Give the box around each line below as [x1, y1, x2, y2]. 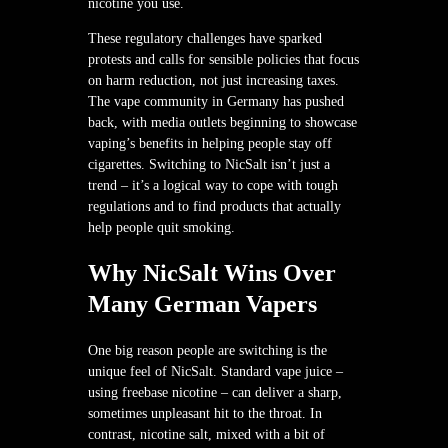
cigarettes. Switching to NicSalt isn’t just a [88, 156, 330, 172]
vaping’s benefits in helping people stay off [88, 135, 332, 151]
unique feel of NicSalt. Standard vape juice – [88, 363, 343, 379]
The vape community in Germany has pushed [88, 93, 344, 109]
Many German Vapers [88, 290, 317, 317]
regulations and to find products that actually [88, 198, 341, 214]
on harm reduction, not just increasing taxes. [88, 72, 339, 88]
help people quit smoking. [88, 219, 235, 235]
